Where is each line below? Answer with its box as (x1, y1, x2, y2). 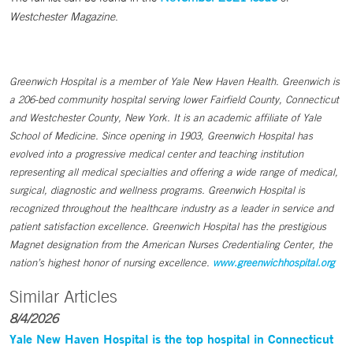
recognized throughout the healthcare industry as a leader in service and (9, 202, 333, 215)
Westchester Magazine (9, 9, 115, 24)
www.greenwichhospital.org (213, 256, 335, 269)
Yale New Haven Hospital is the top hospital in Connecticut (9, 330, 333, 347)
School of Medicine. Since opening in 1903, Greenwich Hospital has (9, 129, 313, 143)
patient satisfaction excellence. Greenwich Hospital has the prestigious (9, 220, 326, 233)
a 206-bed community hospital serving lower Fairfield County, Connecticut (9, 93, 339, 106)
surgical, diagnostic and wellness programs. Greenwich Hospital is (9, 184, 305, 197)
